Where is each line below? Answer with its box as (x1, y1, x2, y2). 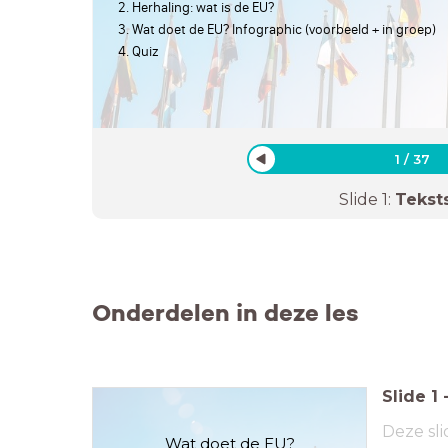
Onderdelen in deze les (92, 297, 359, 328)
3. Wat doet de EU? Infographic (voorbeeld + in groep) (118, 20, 436, 38)
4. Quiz (118, 42, 159, 60)
